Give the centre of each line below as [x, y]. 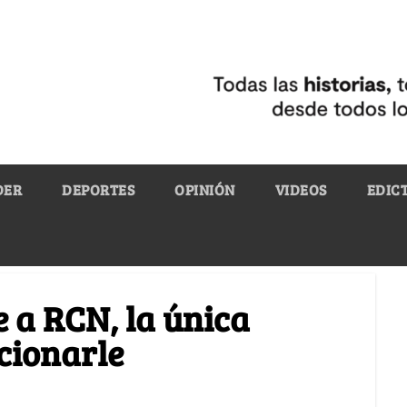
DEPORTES [98, 189]
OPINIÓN [205, 189]
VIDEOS [301, 189]
